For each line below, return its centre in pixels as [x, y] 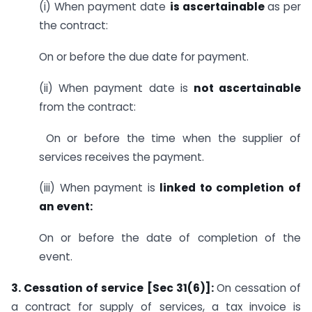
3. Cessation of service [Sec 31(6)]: [114, 288]
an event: [66, 207]
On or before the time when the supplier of [170, 138]
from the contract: [87, 107]
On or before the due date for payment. [144, 56]
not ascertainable [247, 88]
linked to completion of [231, 188]
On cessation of [258, 288]
